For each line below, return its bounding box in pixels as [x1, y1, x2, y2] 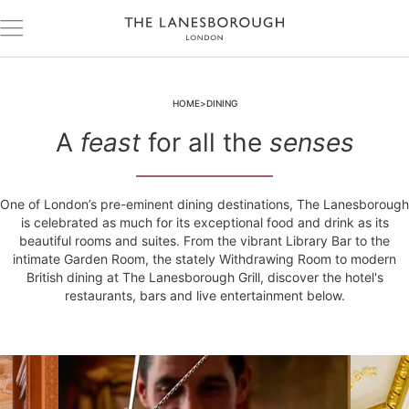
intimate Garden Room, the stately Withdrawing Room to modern [13, 251, 396, 267]
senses [268, 127, 354, 158]
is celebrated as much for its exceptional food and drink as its [20, 215, 389, 230]
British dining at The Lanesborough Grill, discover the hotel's [26, 269, 383, 285]
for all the [140, 127, 269, 158]
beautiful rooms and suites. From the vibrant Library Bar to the [19, 233, 390, 248]
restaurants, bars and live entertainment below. [64, 288, 345, 303]
